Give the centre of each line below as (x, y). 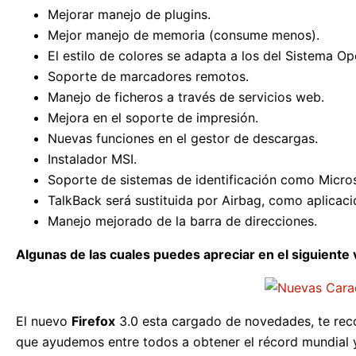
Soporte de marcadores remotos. (148, 76)
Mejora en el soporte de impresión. (153, 117)
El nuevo (44, 321)
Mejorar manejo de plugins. (129, 14)
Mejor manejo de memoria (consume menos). (184, 35)
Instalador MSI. (92, 159)
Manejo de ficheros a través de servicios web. (186, 97)
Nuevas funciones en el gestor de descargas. (183, 138)
